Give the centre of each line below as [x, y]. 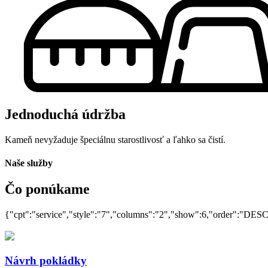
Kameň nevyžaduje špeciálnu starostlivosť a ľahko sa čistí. [115, 139]
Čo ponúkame [47, 189]
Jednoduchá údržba [65, 114]
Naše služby [29, 163]
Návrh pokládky [46, 260]
